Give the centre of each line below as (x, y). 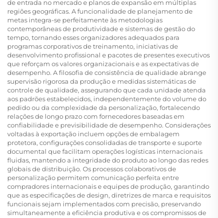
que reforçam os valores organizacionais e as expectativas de (103, 64)
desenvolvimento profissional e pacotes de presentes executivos (109, 55)
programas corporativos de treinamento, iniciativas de (93, 46)
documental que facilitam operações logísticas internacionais (105, 152)
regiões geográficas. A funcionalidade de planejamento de (100, 11)
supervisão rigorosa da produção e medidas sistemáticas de (102, 82)
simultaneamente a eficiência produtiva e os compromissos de (107, 213)
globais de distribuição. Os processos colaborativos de (92, 169)
